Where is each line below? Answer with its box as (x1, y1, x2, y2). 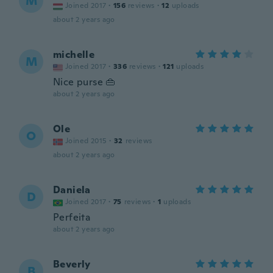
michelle (53, 48, 95, 61)
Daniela (53, 183, 91, 196)
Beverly (53, 258, 91, 271)
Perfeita (53, 211, 91, 224)
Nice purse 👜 (53, 76, 116, 88)
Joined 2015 (65, 136, 107, 146)
